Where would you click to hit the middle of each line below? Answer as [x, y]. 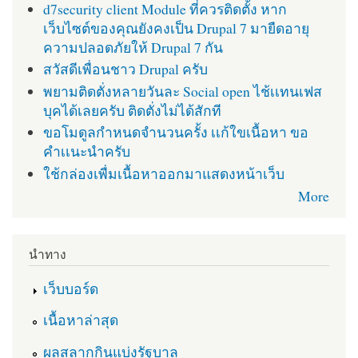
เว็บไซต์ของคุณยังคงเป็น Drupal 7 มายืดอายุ [176, 28]
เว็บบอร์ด [70, 288]
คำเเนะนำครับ [86, 151]
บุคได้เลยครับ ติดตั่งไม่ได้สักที [132, 110]
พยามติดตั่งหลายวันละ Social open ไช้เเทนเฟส [182, 91]
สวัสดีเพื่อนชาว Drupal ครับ [125, 69]
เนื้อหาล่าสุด [80, 320]
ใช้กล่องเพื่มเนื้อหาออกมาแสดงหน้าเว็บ [163, 173]
